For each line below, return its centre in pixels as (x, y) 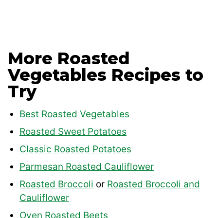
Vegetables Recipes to (106, 75)
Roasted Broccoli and (154, 184)
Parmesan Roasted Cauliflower (87, 166)
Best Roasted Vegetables (74, 114)
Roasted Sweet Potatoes (73, 131)
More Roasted (69, 58)
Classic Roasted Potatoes (75, 149)
